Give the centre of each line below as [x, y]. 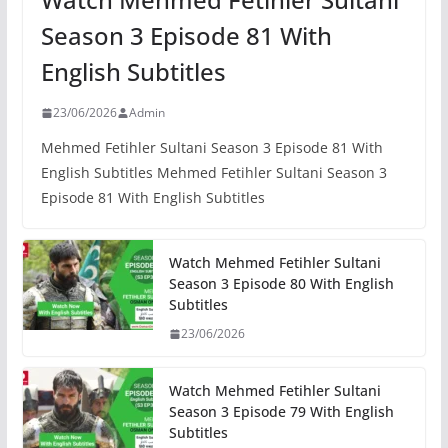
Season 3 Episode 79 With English [281, 412]
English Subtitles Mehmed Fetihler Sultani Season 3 [213, 173]
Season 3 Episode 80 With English [281, 284]
